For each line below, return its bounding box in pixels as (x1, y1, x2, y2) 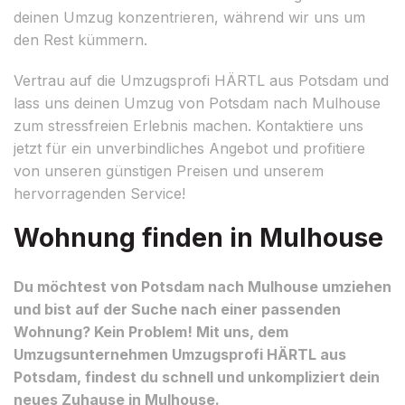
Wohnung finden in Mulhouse (14, 221, 383, 253)
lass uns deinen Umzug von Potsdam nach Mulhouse (14, 93, 381, 112)
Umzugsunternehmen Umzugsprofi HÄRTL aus (14, 344, 346, 363)
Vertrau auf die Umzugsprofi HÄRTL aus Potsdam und (14, 71, 389, 89)
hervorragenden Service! (14, 184, 185, 202)
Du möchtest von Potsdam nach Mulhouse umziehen (14, 277, 391, 296)
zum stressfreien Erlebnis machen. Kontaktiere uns (14, 116, 363, 135)
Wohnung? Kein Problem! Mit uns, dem (14, 322, 288, 341)
